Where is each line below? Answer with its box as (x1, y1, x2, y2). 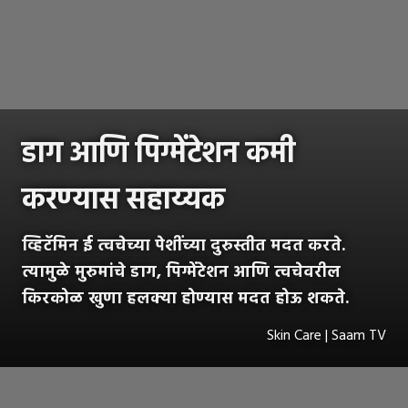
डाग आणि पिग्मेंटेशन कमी (22, 131, 295, 178)
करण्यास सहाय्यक (22, 178, 225, 225)
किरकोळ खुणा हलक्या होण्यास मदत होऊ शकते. (22, 286, 349, 313)
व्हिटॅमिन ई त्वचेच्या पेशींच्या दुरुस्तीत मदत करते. (22, 233, 345, 260)
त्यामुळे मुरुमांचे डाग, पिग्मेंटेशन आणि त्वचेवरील (22, 260, 341, 287)
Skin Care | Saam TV (267, 324, 386, 349)
